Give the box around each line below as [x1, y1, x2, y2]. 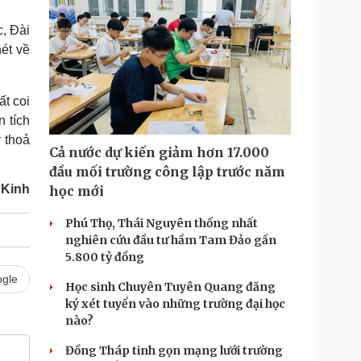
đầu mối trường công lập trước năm [49, 164, 285, 180]
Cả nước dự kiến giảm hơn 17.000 [49, 144, 269, 160]
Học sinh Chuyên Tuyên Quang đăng [65, 280, 276, 294]
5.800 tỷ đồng [65, 250, 144, 264]
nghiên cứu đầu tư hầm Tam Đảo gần [65, 233, 276, 247]
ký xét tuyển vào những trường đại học [65, 297, 285, 311]
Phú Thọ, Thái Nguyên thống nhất [65, 216, 258, 230]
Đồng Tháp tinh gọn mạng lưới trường [65, 343, 283, 358]
